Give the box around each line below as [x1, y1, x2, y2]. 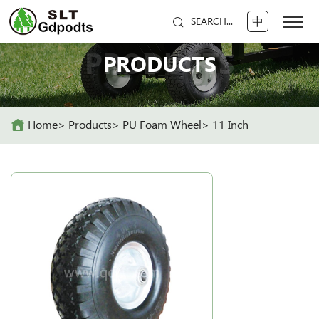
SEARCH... [190, 16, 233, 27]
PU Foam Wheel [122, 117, 202, 132]
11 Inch [212, 117, 249, 132]
